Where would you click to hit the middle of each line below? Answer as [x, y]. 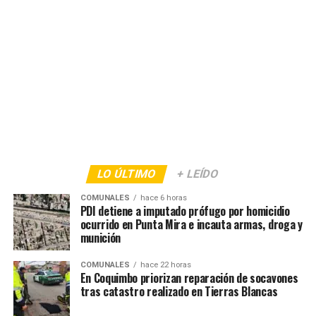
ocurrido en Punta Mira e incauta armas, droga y [191, 225]
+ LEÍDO [198, 174]
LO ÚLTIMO [127, 174]
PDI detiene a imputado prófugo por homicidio [185, 211]
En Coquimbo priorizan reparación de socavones [189, 278]
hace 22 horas [165, 265]
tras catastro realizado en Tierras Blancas [179, 292]
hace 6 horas [163, 198]
